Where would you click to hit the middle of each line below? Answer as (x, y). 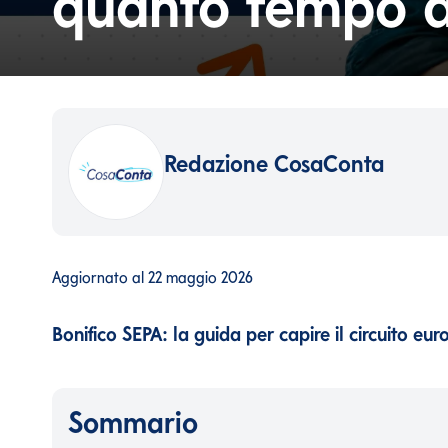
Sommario (133, 421)
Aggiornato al (98, 277)
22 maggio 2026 (200, 277)
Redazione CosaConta (274, 163)
